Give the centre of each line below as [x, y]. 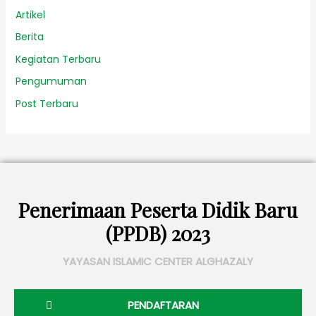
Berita [29, 37]
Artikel [30, 14]
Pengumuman [51, 81]
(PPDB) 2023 [158, 233]
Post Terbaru [47, 103]
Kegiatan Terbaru [58, 59]
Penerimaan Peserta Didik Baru [158, 209]
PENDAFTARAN [163, 305]
